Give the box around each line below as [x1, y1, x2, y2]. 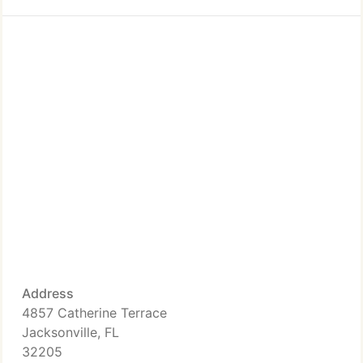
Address [22, 285, 74, 301]
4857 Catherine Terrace [22, 305, 167, 321]
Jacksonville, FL [22, 324, 119, 340]
